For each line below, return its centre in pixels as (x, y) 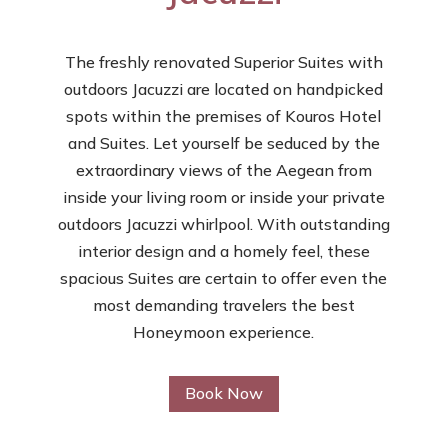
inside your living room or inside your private (223, 196)
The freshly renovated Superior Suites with (223, 61)
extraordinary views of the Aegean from (223, 169)
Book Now (223, 393)
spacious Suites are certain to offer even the (224, 277)
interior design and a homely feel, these (223, 250)
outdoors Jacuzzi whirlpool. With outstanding (223, 223)
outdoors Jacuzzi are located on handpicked (224, 88)
